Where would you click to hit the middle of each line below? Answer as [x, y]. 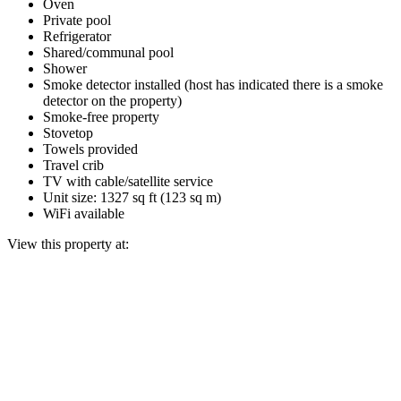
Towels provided [90, 149]
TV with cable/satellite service [128, 181]
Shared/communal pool [108, 52]
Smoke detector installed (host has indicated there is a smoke [213, 84]
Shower [65, 68]
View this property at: [68, 243]
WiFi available [84, 213]
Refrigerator [77, 36]
